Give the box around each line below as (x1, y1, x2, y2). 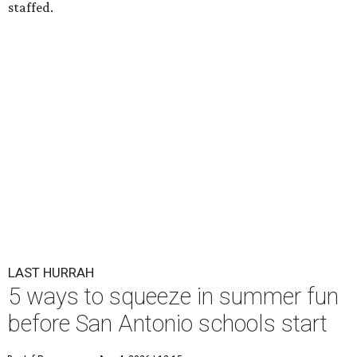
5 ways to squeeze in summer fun (8, 283, 339, 311)
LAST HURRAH (8, 265, 94, 281)
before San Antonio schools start (8, 310, 328, 338)
